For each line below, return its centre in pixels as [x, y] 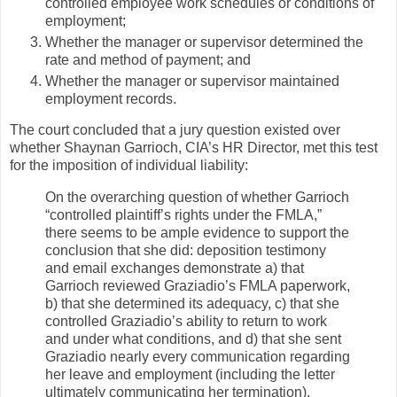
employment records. [111, 98]
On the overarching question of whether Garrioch [197, 198]
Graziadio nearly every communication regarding [198, 357]
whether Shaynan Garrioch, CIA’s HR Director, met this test [194, 148]
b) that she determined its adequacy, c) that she [192, 304]
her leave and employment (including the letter [190, 375]
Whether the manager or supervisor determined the [204, 42]
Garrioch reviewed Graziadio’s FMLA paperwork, [198, 286]
